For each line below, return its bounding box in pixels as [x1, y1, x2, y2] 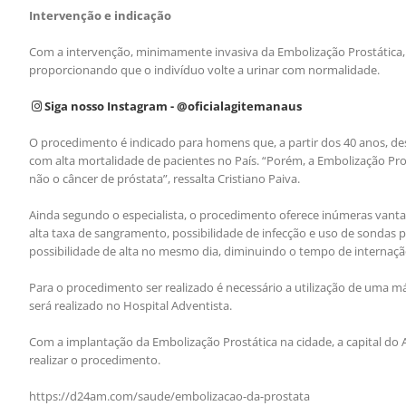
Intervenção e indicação [29, 6, 171, 24]
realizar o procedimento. [29, 351, 160, 368]
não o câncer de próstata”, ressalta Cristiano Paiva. [29, 169, 300, 187]
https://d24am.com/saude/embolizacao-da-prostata [29, 387, 310, 404]
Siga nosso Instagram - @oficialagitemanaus [42, 97, 302, 114]
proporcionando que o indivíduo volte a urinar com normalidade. [29, 61, 380, 78]
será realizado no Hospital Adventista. [29, 296, 232, 314]
